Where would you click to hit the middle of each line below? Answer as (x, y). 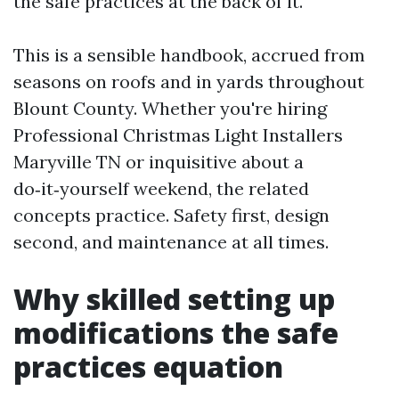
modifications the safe (176, 333)
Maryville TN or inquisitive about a (159, 162)
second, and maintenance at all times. (171, 242)
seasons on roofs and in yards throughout (189, 81)
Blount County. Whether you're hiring (170, 108)
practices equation (148, 366)
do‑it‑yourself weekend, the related (161, 188)
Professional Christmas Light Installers (178, 135)
